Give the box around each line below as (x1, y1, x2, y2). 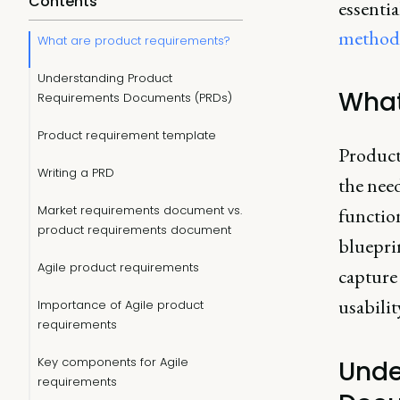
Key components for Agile (37, 354, 188, 371)
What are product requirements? (37, 32, 230, 49)
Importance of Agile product (37, 296, 204, 313)
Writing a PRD (37, 164, 114, 181)
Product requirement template (37, 127, 216, 144)
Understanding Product (37, 70, 172, 87)
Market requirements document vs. (37, 202, 242, 219)
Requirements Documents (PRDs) (37, 89, 232, 106)
